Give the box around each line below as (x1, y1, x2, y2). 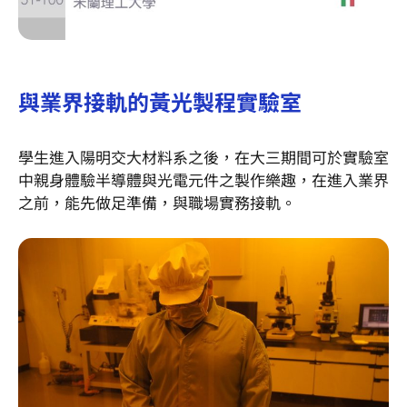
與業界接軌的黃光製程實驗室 (18, 84, 302, 117)
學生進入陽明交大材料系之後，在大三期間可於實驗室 (18, 144, 389, 168)
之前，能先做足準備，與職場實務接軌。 (18, 190, 296, 213)
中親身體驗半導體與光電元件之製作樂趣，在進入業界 (18, 167, 389, 191)
